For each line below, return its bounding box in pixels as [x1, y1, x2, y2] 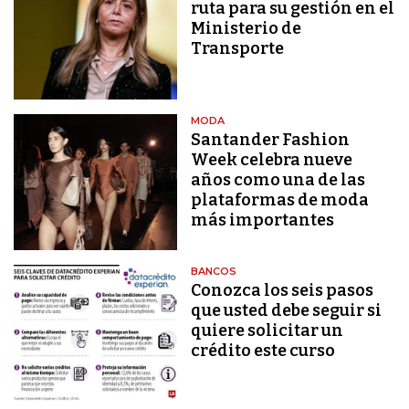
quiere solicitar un [191, 320, 344, 341]
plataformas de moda [191, 189, 370, 210]
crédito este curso [191, 340, 336, 361]
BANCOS [191, 264, 237, 278]
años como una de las [191, 169, 366, 190]
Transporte [191, 38, 285, 59]
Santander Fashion [191, 129, 351, 150]
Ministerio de [191, 18, 302, 39]
